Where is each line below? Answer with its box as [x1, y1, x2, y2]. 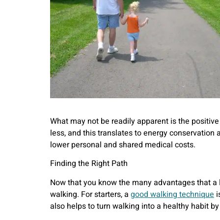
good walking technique [131, 188, 214, 200]
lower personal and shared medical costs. [50, 138, 195, 151]
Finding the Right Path [50, 158, 128, 170]
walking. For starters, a [50, 188, 131, 200]
